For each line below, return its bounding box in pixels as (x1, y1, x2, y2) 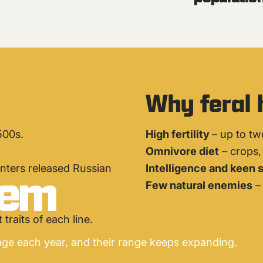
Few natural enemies (145, 178, 252, 191)
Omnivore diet (145, 144, 219, 157)
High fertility (145, 127, 212, 140)
